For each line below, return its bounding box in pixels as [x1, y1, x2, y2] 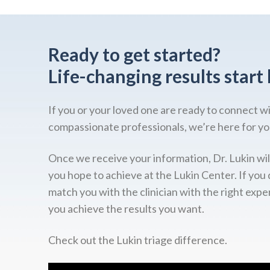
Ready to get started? [48, 43, 221, 65]
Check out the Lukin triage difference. [48, 233, 227, 246]
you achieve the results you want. [48, 202, 204, 215]
